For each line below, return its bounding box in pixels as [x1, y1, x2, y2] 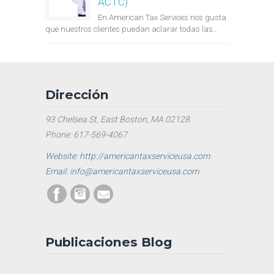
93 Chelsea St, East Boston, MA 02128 [45, 114, 190, 125]
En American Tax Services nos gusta [98, 13, 226, 23]
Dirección [45, 87, 109, 103]
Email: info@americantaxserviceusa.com [45, 166, 199, 177]
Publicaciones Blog [45, 234, 172, 250]
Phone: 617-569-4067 [45, 130, 127, 140]
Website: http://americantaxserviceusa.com [45, 151, 210, 161]
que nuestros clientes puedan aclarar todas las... [45, 24, 218, 34]
